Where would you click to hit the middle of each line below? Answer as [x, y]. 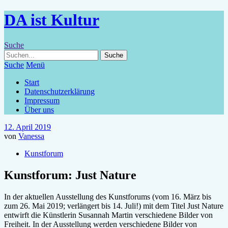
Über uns [39, 109]
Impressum [42, 100]
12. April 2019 [27, 127]
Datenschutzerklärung [60, 91]
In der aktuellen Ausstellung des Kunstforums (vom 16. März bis [108, 196]
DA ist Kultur [52, 20]
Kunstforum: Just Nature [70, 175]
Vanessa [31, 136]
